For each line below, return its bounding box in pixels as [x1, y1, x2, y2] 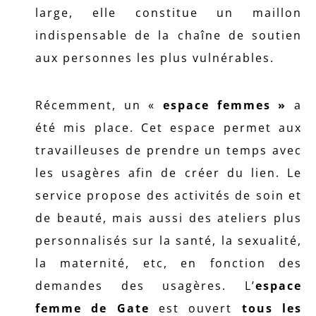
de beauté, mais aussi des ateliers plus [35, 210, 302, 226]
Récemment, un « [35, 97, 163, 113]
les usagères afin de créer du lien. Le [35, 165, 302, 181]
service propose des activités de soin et [35, 188, 302, 203]
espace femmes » [163, 97, 287, 113]
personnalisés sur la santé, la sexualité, [35, 233, 302, 248]
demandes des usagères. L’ [35, 278, 255, 293]
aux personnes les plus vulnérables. [35, 50, 274, 66]
